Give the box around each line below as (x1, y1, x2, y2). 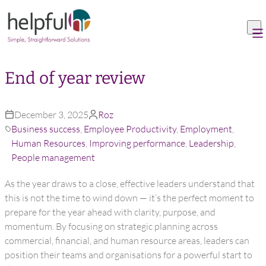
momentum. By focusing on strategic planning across (5, 220, 218, 232)
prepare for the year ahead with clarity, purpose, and (5, 206, 216, 218)
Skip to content (4, 5, 66, 17)
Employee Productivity (84, 123, 177, 135)
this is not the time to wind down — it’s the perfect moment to (5, 192, 254, 204)
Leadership (189, 137, 235, 149)
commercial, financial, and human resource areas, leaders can (5, 235, 249, 246)
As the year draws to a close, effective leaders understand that (5, 178, 255, 189)
